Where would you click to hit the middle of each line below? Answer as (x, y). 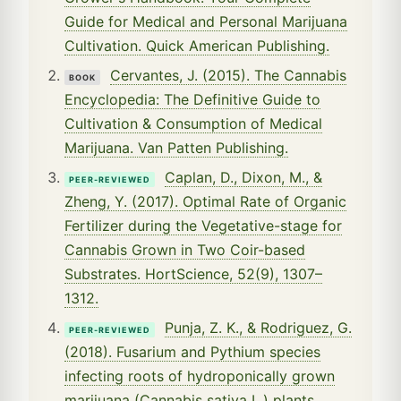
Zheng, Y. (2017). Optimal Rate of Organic (205, 201)
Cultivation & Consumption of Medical (193, 123)
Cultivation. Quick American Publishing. (197, 45)
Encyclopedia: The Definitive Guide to (192, 99)
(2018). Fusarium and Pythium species (192, 351)
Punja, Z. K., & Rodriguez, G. (258, 327)
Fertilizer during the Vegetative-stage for (203, 225)
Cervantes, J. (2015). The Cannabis (228, 75)
